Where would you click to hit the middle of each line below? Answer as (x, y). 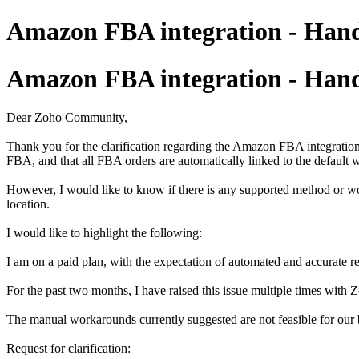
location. (28, 204)
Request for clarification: (69, 349)
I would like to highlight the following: (104, 233)
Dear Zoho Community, (67, 118)
